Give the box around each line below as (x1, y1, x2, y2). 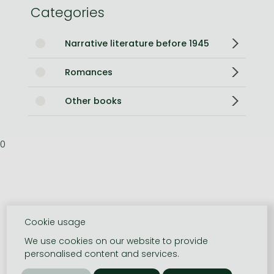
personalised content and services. (24, 248, 180, 260)
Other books (65, 94, 122, 107)
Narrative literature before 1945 (65, 37, 209, 50)
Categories (31, 2, 105, 22)
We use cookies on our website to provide (24, 235, 209, 247)
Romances (65, 65, 113, 78)
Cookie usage (24, 216, 86, 228)
